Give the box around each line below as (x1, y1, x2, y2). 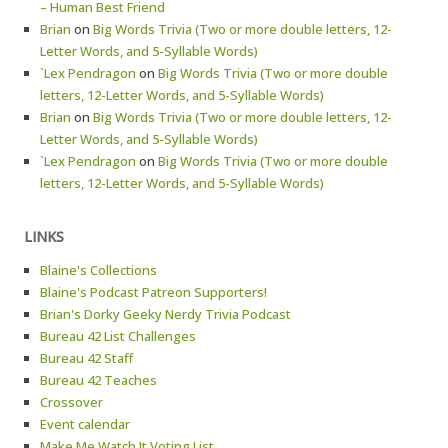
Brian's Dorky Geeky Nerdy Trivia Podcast (40, 305, 291, 323)
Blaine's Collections (40, 261, 157, 279)
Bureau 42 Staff (40, 349, 133, 367)
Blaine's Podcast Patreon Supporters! (40, 283, 267, 301)
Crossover (40, 393, 103, 411)
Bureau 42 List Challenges (40, 327, 196, 345)
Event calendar (40, 415, 130, 433)
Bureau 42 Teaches (40, 371, 157, 389)
